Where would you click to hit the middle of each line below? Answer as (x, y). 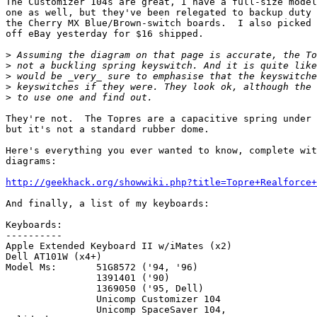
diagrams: (31, 161)
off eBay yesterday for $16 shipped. (105, 34)
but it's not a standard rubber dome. (108, 129)
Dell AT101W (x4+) (54, 257)
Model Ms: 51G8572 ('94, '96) (34, 267)
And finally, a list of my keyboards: (108, 204)
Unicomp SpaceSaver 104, (51, 310)
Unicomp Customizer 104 (51, 299)
